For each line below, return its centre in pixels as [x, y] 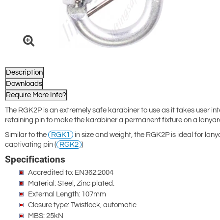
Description [24, 73]
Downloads [24, 84]
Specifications [35, 160]
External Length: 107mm [67, 194]
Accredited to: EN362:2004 [71, 173]
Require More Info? [36, 95]
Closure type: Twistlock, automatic [82, 205]
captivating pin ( [31, 145]
